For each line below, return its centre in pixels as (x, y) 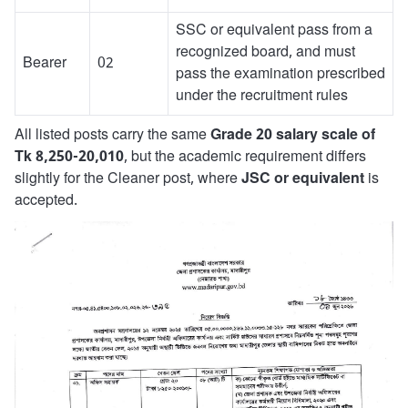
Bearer (45, 64)
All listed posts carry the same (112, 136)
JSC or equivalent (303, 179)
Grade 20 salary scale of (293, 136)
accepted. (46, 201)
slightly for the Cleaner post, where (128, 179)
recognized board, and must (265, 53)
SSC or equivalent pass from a (274, 31)
